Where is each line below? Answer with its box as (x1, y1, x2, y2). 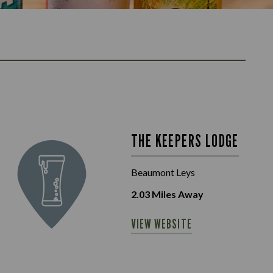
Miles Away (150, 188, 204, 200)
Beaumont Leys (131, 166, 195, 178)
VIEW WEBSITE (131, 216, 192, 232)
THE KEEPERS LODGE (131, 130, 239, 151)
